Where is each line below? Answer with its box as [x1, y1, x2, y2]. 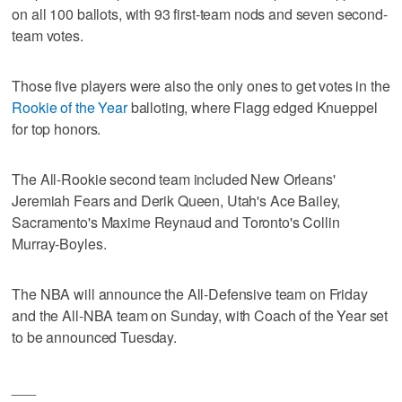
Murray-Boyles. [12, 232, 107, 254]
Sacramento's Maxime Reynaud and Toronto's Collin [12, 211, 340, 232]
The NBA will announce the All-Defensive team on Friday [12, 283, 368, 304]
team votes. [12, 24, 83, 46]
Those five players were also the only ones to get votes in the [12, 74, 390, 96]
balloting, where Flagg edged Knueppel [127, 96, 378, 118]
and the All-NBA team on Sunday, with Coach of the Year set [12, 304, 389, 326]
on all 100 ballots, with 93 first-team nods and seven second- [12, 3, 388, 24]
